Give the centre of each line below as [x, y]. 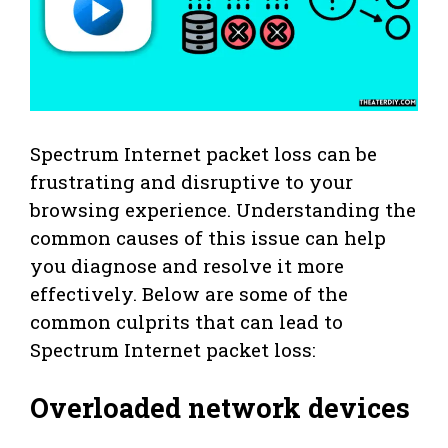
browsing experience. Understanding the [223, 209]
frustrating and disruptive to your [191, 181]
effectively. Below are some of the [189, 293]
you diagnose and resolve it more [187, 265]
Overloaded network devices [220, 408]
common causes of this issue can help [208, 237]
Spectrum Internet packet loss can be [203, 153]
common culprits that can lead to [186, 321]
